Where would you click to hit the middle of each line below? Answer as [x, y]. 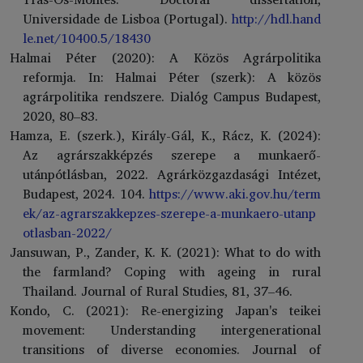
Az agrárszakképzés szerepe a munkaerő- [172, 154]
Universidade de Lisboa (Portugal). [127, 18]
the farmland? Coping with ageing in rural [172, 271]
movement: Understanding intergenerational [172, 329]
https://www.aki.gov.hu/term [235, 193]
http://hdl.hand [276, 18]
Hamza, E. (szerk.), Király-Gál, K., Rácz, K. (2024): [165, 135]
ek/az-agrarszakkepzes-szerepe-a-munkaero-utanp [169, 213]
